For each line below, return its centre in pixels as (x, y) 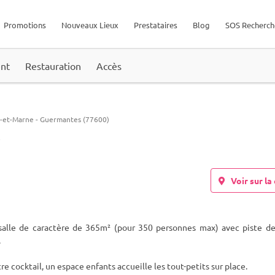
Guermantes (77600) (75, 119)
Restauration (53, 66)
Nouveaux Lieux (90, 25)
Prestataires (156, 25)
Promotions (25, 25)
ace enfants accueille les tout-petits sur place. (159, 266)
